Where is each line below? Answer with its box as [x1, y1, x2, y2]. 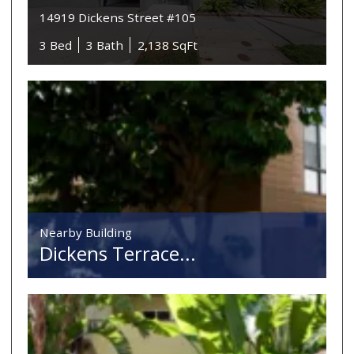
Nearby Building [40, 224, 133, 241]
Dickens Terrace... [40, 240, 197, 267]
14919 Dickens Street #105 [40, 9, 197, 25]
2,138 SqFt [137, 37, 198, 54]
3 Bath [86, 37, 124, 54]
